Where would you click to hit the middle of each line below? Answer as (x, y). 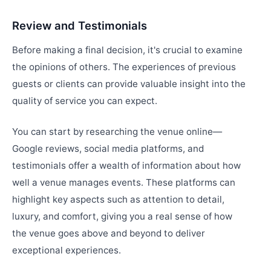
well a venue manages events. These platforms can (124, 182)
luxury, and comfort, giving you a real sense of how (122, 216)
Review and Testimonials (80, 26)
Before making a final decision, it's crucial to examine (127, 50)
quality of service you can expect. (85, 101)
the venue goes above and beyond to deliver (109, 233)
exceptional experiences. (67, 250)
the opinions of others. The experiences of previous (124, 67)
